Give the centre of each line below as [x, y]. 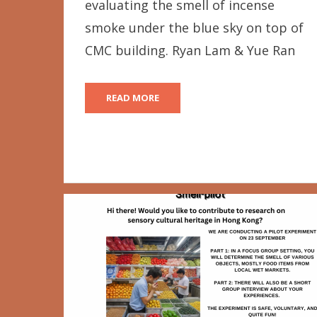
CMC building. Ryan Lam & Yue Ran [190, 51]
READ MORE [132, 98]
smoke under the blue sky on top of [194, 28]
